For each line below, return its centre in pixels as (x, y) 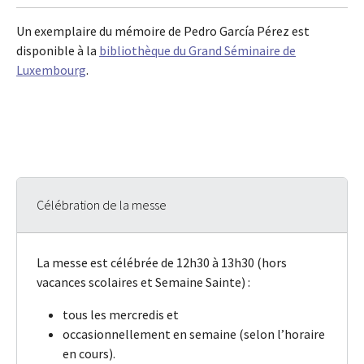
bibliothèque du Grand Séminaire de (197, 51)
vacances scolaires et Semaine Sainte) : (143, 282)
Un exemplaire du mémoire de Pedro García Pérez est (163, 31)
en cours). (89, 354)
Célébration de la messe (102, 205)
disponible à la (58, 51)
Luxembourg (51, 70)
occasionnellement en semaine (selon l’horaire (194, 334)
